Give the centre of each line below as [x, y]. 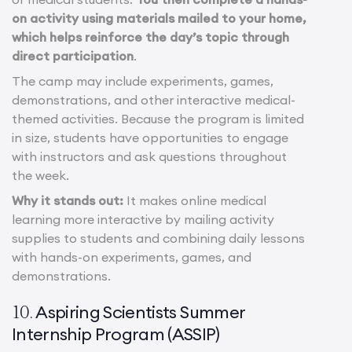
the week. [40, 175]
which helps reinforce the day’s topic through [150, 37]
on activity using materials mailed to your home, [159, 18]
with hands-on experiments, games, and [132, 257]
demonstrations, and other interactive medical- [154, 99]
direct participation [73, 55]
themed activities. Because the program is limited [158, 118]
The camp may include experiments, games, [143, 81]
